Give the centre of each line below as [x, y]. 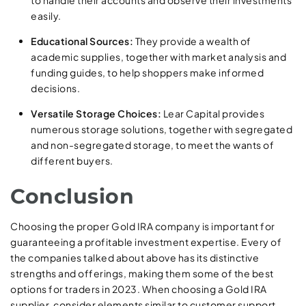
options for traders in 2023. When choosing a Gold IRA [139, 289]
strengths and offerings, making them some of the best [142, 274]
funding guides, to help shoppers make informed [147, 73]
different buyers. [72, 161]
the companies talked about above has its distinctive [135, 258]
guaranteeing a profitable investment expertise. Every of [146, 242]
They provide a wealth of [192, 41]
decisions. [55, 88]
